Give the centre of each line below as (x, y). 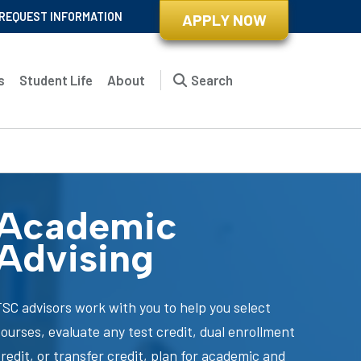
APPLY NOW (224, 20)
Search (212, 80)
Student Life (56, 80)
